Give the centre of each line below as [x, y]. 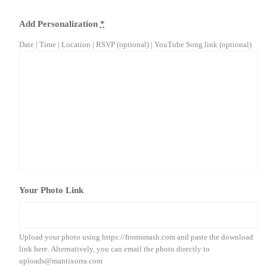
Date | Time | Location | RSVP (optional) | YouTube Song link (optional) [135, 44]
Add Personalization [58, 24]
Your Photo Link [51, 190]
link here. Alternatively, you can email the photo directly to [114, 249]
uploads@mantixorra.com [60, 261]
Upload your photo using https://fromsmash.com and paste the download [136, 237]
